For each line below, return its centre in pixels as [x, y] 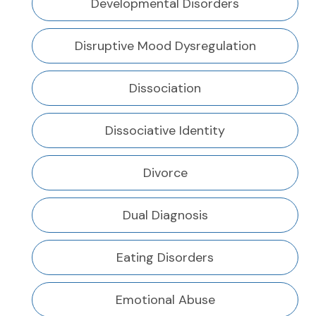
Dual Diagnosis [165, 215]
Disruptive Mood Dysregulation [165, 46]
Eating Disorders [165, 258]
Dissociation [165, 89]
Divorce [165, 173]
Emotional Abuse [165, 300]
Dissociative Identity [165, 131]
